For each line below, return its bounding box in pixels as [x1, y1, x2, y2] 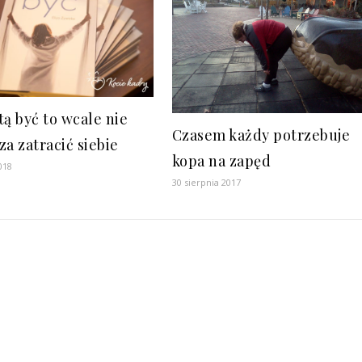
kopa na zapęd [171, 150, 271, 170]
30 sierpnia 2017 [171, 175, 241, 188]
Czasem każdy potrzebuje [171, 124, 351, 145]
